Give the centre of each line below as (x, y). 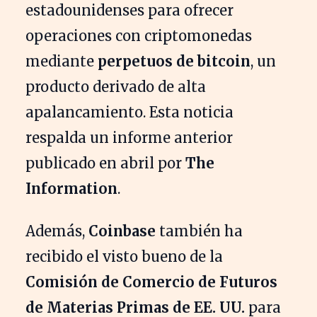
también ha (199, 231)
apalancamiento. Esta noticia (129, 113)
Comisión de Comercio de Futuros (151, 282)
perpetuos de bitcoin (174, 62)
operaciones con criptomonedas (139, 36)
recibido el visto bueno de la (124, 257)
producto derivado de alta (116, 87)
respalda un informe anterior (129, 138)
